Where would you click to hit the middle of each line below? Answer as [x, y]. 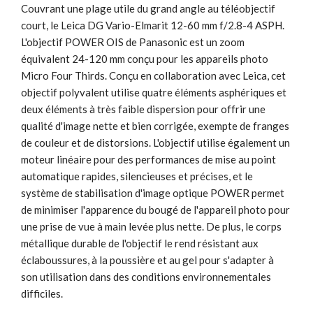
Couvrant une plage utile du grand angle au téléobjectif [148, 8]
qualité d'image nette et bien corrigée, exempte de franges [155, 125]
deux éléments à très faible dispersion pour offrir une [143, 109]
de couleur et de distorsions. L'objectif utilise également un [155, 142]
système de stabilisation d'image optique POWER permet [153, 192]
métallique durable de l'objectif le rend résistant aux [140, 243]
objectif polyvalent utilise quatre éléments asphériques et [154, 92]
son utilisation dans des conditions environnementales [146, 276]
